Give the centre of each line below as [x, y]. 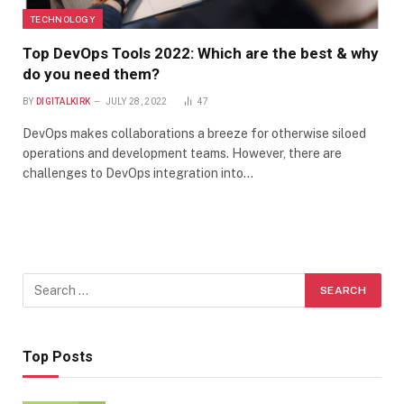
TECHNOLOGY [63, 18]
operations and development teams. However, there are [182, 153]
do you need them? [91, 73]
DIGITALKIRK [63, 101]
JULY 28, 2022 [136, 101]
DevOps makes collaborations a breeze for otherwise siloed [194, 133]
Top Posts [58, 356]
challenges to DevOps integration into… [138, 173]
